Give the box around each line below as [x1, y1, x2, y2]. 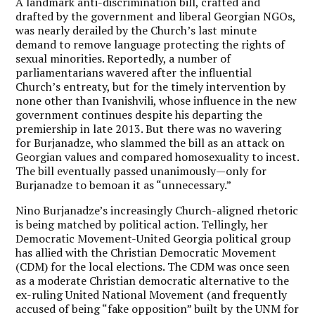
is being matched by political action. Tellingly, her [15, 216, 269, 232]
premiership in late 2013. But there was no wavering [15, 120, 282, 136]
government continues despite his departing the [15, 106, 263, 122]
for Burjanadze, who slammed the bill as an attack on [15, 134, 285, 150]
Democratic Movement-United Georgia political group [15, 230, 292, 246]
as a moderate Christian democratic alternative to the [15, 272, 290, 288]
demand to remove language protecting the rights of [15, 36, 285, 52]
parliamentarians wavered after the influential [15, 64, 252, 80]
